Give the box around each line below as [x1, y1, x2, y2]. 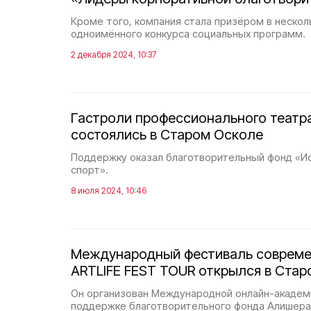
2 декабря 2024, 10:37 [71, 49, 156, 60]
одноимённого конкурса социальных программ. [71, 27, 305, 40]
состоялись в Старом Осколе [71, 126, 263, 143]
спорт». [71, 163, 108, 176]
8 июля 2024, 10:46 [71, 185, 146, 196]
